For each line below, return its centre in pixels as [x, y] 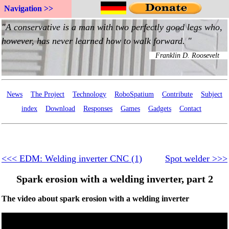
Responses [98, 109]
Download [60, 109]
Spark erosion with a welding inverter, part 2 [114, 179]
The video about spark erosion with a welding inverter [95, 199]
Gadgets [160, 109]
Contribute [177, 94]
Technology [89, 94]
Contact [190, 109]
